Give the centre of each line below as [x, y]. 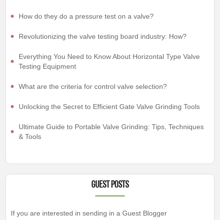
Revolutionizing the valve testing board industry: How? [103, 37]
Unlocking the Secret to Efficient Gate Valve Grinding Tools [110, 107]
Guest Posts [110, 185]
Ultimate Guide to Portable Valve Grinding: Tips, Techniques [111, 127]
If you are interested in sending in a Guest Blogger [89, 213]
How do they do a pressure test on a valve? [86, 16]
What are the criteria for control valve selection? [93, 87]
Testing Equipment [48, 67]
